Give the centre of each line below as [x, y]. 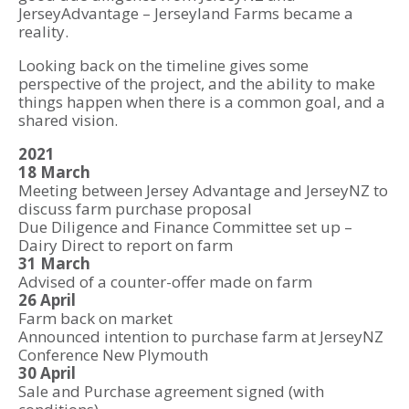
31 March [54, 264]
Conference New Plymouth [113, 355]
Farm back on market [95, 319]
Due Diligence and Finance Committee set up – [185, 227]
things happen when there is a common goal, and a [202, 102]
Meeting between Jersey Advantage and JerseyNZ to [203, 191]
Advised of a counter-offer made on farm [165, 282]
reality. [43, 32]
